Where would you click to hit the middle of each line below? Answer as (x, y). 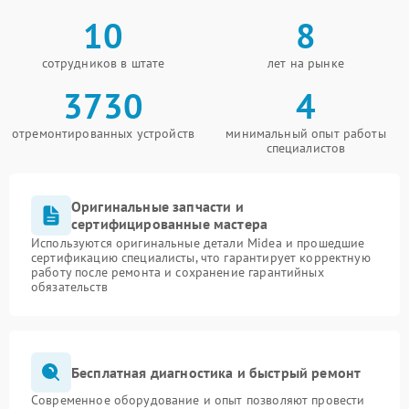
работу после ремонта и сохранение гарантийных (178, 272)
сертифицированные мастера (170, 224)
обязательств (69, 287)
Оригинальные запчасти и (157, 206)
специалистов (306, 148)
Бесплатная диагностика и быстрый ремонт (216, 372)
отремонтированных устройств (103, 133)
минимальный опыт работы (306, 133)
